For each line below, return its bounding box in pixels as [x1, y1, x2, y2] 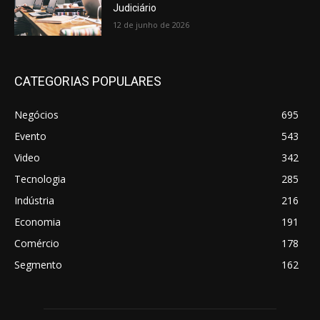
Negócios [14, 108, 59, 122]
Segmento [14, 258, 62, 272]
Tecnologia [14, 172, 66, 186]
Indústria [14, 194, 54, 208]
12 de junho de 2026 [113, 19, 190, 31]
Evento [14, 129, 46, 144]
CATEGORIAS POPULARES [14, 74, 161, 89]
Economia [14, 215, 61, 229]
